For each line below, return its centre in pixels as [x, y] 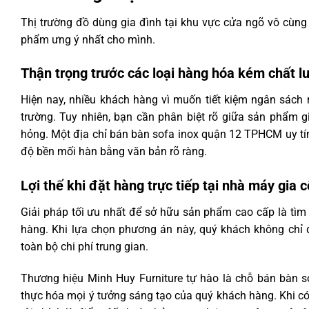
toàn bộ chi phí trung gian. [84, 247]
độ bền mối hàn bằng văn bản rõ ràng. [114, 152]
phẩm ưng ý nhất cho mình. [88, 39]
